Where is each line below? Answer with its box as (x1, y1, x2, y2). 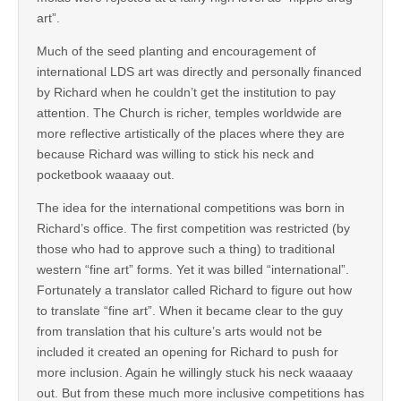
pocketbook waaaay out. (37, 166, 175, 182)
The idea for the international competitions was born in (37, 200, 345, 215)
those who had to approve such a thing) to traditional (37, 241, 335, 256)
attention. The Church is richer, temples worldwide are (37, 105, 342, 120)
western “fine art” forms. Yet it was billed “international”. (37, 261, 349, 277)
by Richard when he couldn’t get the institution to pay (37, 84, 336, 99)
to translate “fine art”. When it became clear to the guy (37, 303, 343, 318)
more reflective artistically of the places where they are (37, 125, 345, 141)
